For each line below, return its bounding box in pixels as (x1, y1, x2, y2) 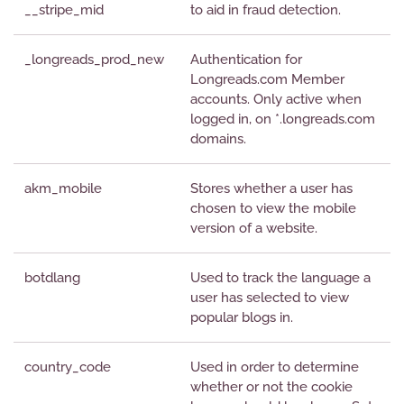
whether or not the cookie (190, 379, 353, 395)
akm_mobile (24, 180, 102, 197)
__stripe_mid (24, 2, 104, 18)
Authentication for (190, 51, 302, 68)
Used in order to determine (190, 359, 359, 375)
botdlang (24, 270, 80, 286)
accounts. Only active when (190, 91, 362, 107)
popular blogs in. (190, 309, 293, 326)
